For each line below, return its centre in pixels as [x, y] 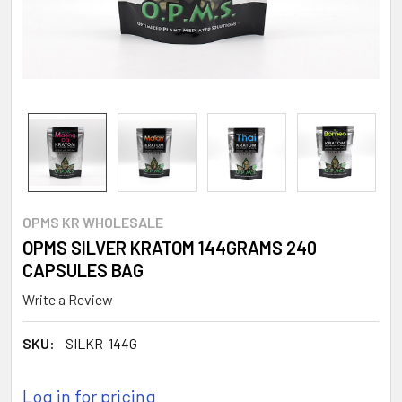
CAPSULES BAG [83, 270]
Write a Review [68, 299]
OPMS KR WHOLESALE [93, 222]
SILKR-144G [101, 343]
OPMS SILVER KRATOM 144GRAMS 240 [170, 248]
